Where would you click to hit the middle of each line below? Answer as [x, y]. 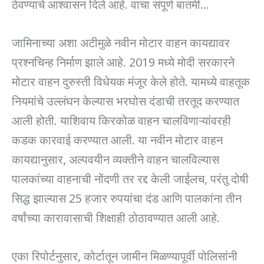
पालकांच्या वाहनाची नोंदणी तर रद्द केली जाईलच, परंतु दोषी [130, 178]
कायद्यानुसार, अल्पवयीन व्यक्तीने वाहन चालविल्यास [115, 158]
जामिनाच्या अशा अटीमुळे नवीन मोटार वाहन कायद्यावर [121, 42]
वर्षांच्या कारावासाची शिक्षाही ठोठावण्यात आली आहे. [116, 217]
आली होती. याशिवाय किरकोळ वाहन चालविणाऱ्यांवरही [121, 119]
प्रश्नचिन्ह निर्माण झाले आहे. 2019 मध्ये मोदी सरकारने [123, 61]
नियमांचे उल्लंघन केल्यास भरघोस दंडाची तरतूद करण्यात [126, 100]
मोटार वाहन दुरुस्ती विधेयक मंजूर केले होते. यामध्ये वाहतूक [131, 80]
